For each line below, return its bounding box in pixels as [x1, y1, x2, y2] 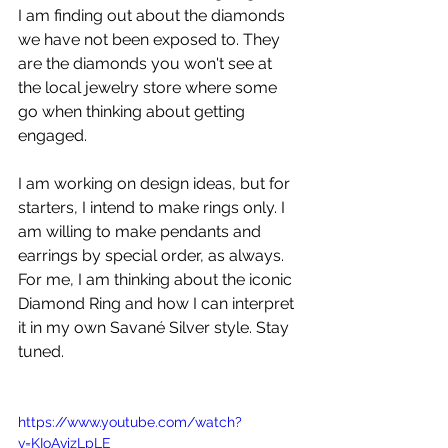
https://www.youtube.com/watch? [18, 413, 242, 430]
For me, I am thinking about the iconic [18, 269, 296, 289]
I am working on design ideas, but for [18, 173, 294, 193]
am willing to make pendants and [18, 221, 265, 241]
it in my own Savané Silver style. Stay [18, 317, 293, 337]
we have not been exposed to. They [18, 29, 284, 49]
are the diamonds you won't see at [18, 53, 276, 73]
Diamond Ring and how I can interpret [18, 293, 298, 313]
